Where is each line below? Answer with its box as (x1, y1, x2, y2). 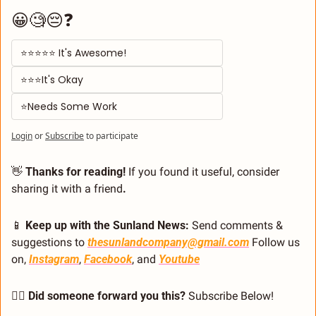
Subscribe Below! (186, 289, 276, 303)
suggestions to (11, 236, 87, 250)
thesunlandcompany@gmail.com (87, 236, 249, 250)
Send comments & (192, 219, 283, 233)
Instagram (29, 253, 79, 267)
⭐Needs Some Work (20, 99, 117, 114)
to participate (86, 130, 138, 142)
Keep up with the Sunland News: (23, 219, 192, 233)
